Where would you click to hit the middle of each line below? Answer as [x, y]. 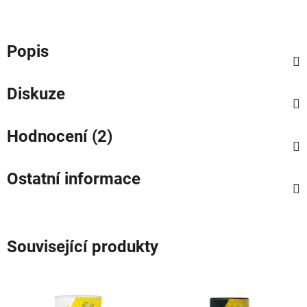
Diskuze [36, 94]
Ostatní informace [74, 179]
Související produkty [83, 246]
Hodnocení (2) [60, 136]
